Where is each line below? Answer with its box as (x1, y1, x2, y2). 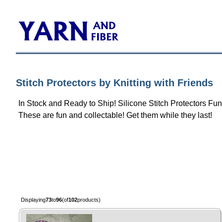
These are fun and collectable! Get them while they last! (18, 111, 212, 119)
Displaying (21, 197, 46, 203)
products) (77, 197, 101, 203)
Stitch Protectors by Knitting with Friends (16, 77, 213, 88)
